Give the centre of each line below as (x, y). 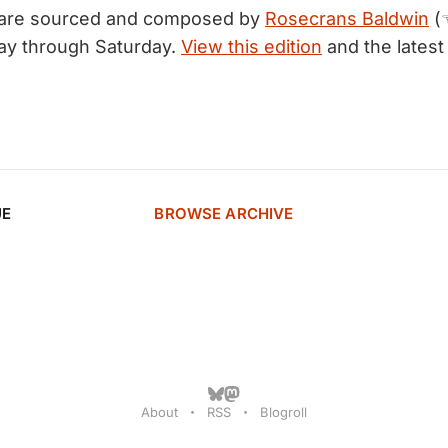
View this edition (251, 46)
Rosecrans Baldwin (347, 18)
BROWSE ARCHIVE (224, 213)
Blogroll (283, 412)
